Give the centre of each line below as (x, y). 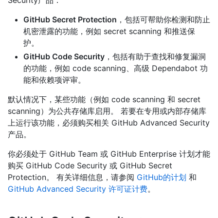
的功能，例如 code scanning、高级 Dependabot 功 (116, 68)
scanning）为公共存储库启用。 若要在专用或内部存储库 (107, 111)
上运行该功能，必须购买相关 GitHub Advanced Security (109, 123)
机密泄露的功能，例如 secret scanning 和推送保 (109, 31)
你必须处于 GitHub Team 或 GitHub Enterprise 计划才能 (109, 154)
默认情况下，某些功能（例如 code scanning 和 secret (104, 100)
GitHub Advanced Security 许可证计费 (78, 189)
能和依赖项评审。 (54, 80)
